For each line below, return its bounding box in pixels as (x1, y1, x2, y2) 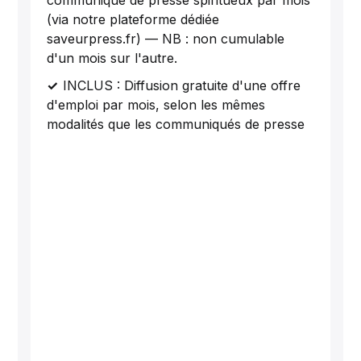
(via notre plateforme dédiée (47, 10, 220, 27)
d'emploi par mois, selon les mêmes (47, 96, 266, 113)
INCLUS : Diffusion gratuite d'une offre (63, 77, 301, 93)
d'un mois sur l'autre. (47, 49, 178, 66)
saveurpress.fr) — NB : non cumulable (47, 30, 285, 47)
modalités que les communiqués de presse (47, 115, 305, 132)
